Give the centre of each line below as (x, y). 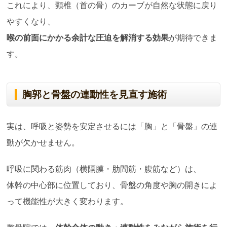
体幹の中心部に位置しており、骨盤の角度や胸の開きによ (112, 185)
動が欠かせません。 (43, 142)
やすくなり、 (31, 21)
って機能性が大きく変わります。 (68, 201)
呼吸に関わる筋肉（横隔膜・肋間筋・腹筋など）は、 (104, 169)
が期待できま (193, 37)
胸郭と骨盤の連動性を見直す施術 (95, 94)
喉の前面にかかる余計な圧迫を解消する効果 (88, 37)
